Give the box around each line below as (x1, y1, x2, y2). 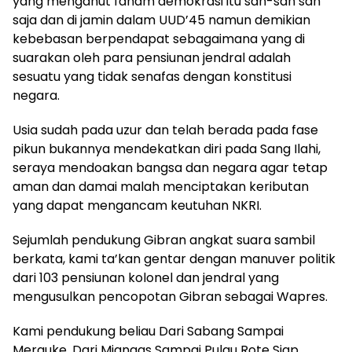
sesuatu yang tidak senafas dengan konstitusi (13, 68, 291, 86)
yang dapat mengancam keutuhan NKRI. (13, 196, 262, 215)
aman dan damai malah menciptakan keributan (13, 178, 309, 196)
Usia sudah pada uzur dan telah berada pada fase (13, 121, 318, 140)
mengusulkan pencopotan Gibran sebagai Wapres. (13, 288, 328, 306)
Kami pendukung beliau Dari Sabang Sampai (13, 322, 284, 341)
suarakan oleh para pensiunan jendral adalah (13, 49, 291, 68)
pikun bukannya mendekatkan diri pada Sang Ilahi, (13, 140, 321, 159)
